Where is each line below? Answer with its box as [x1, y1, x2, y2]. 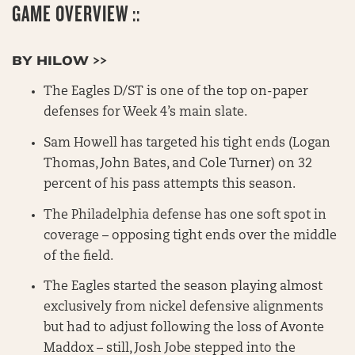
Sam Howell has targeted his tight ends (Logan [44, 136, 330, 150]
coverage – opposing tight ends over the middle [44, 229, 337, 242]
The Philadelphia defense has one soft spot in [44, 208, 326, 222]
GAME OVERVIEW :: [12, 2, 140, 26]
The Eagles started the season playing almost [44, 281, 323, 294]
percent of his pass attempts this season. [44, 177, 296, 191]
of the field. [44, 250, 113, 263]
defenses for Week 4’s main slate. [44, 106, 247, 119]
